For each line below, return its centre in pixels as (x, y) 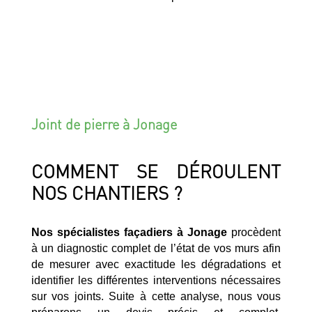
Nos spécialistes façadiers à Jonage (129, 232)
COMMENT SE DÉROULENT (156, 171)
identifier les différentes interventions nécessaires (156, 280)
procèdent (254, 232)
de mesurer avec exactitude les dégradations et (156, 264)
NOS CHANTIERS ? (107, 192)
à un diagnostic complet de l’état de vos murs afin (156, 248)
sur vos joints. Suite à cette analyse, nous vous (156, 296)
